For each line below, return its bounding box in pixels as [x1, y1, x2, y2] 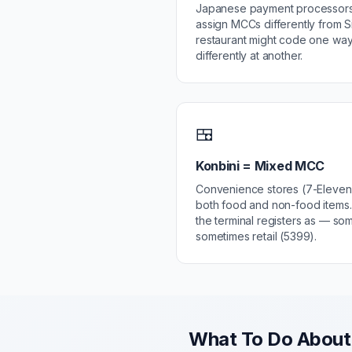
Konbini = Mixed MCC [196, 158, 324, 174]
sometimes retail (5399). [196, 229, 317, 243]
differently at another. [196, 49, 303, 62]
